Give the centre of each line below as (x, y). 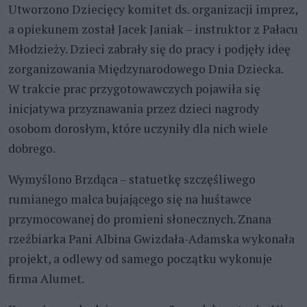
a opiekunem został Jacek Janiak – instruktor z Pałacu (153, 29)
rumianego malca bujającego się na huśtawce (130, 199)
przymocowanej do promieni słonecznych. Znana (140, 219)
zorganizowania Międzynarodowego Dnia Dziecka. (146, 69)
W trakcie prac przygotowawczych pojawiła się (134, 88)
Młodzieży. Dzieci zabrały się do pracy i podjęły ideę (149, 49)
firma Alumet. (46, 278)
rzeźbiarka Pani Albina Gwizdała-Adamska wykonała (151, 238)
